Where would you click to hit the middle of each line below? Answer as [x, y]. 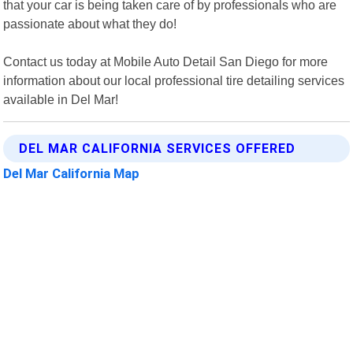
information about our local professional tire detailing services [174, 80]
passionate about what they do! [90, 23]
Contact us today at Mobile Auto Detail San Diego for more [166, 61]
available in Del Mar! [61, 99]
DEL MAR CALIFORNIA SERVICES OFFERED [158, 148]
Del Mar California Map [72, 173]
